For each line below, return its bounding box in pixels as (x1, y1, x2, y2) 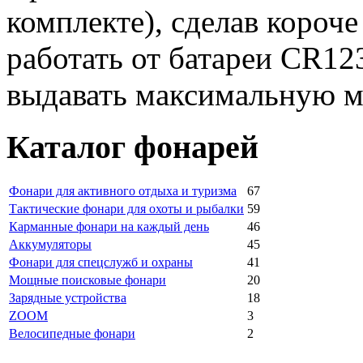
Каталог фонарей (6, 129, 258, 166)
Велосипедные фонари (9, 326, 135, 340)
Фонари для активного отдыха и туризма (9, 183, 237, 198)
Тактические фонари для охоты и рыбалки (9, 201, 244, 216)
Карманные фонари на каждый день (9, 219, 209, 233)
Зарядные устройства (9, 290, 126, 305)
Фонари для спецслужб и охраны (9, 254, 193, 269)
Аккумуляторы (9, 237, 92, 251)
